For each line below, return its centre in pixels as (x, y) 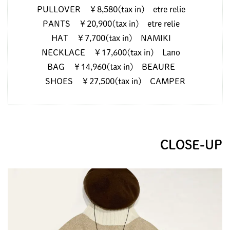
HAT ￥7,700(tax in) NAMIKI (115, 38)
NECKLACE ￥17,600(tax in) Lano (115, 53)
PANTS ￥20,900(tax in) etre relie (115, 24)
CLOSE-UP (191, 145)
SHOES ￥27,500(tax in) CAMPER (115, 81)
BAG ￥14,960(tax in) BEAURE (115, 67)
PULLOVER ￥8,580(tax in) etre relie (115, 9)
